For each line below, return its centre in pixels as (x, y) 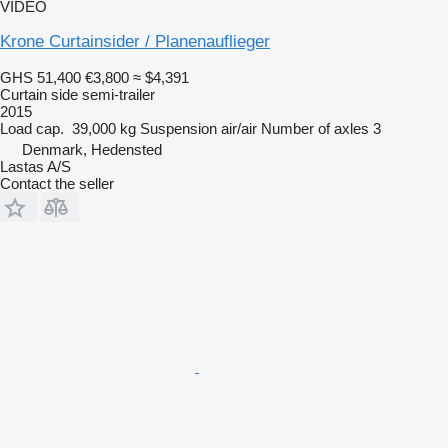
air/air (239, 128)
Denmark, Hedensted (92, 149)
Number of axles (315, 128)
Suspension (178, 128)
